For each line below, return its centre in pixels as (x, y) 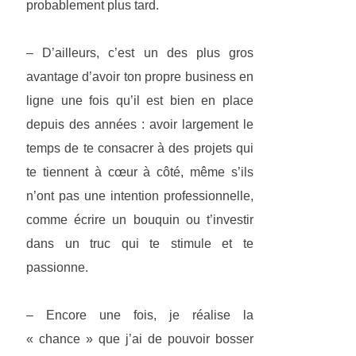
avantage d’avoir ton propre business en (140, 77)
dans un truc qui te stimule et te (140, 244)
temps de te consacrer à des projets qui (140, 149)
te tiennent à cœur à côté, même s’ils (140, 172)
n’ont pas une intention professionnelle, (140, 196)
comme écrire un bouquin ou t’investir (140, 220)
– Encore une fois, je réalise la (140, 315)
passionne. (57, 268)
